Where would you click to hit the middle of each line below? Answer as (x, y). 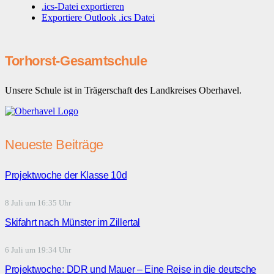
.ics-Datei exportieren (83, 7)
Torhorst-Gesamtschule (76, 61)
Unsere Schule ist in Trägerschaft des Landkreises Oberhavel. (123, 91)
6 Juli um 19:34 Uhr (38, 250)
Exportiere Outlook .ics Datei (98, 18)
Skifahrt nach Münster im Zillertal (73, 223)
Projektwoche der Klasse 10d (66, 175)
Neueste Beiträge (54, 144)
